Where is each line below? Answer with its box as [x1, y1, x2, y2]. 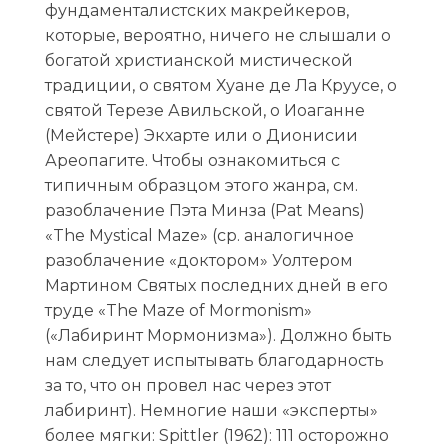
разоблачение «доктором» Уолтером [44, 251, 353, 271]
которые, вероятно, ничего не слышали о [44, 26, 391, 46]
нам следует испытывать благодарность [44, 351, 384, 371]
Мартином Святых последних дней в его [44, 276, 388, 296]
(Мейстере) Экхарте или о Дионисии [44, 126, 358, 146]
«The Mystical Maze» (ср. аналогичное [44, 226, 354, 246]
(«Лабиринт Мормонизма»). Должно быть [44, 326, 392, 346]
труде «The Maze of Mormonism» [44, 301, 312, 321]
